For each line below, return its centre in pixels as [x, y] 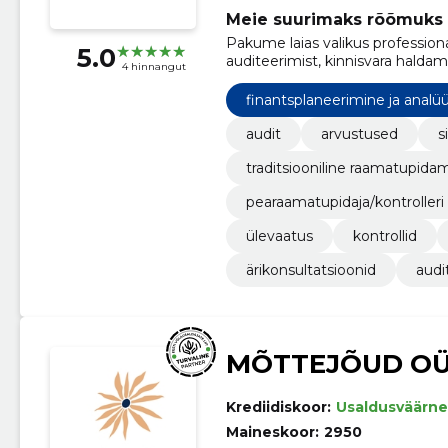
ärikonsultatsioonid [310, 270]
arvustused [359, 134]
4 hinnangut [153, 66]
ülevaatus [279, 236]
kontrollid [384, 236]
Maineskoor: [272, 432]
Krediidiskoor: [278, 407]
